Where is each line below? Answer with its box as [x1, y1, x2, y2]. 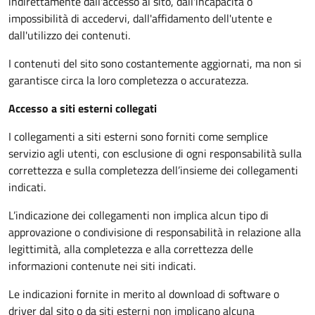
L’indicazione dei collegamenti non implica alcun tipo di [8, 207, 269, 224]
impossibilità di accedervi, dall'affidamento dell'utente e [8, 10, 272, 27]
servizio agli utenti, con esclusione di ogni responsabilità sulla [8, 145, 302, 162]
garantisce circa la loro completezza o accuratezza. [8, 72, 248, 89]
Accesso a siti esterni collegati [8, 100, 157, 117]
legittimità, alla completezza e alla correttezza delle [8, 240, 253, 257]
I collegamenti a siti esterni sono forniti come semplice [8, 128, 268, 145]
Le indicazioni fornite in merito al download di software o [8, 285, 279, 302]
